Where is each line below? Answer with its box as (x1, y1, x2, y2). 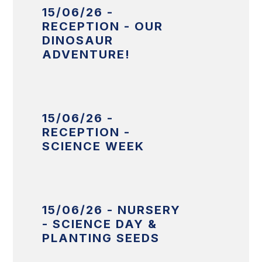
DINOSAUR (42, 33, 114, 48)
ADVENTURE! (42, 47, 131, 62)
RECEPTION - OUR (42, 19, 164, 34)
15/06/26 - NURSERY (42, 203, 181, 218)
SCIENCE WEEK (42, 139, 145, 154)
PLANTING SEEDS (42, 231, 160, 246)
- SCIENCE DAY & (42, 217, 158, 232)
